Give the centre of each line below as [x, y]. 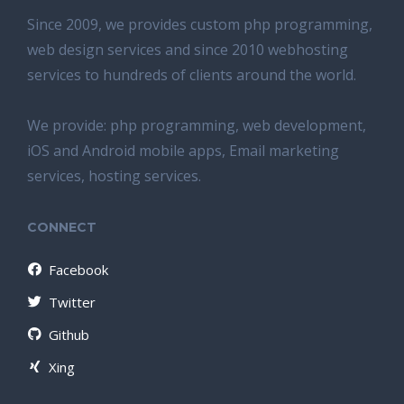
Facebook [78, 270]
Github [69, 335]
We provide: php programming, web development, [197, 125]
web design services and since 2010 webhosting [188, 50]
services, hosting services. [114, 176]
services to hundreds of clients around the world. [192, 75]
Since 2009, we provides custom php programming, [200, 24]
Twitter [72, 302]
